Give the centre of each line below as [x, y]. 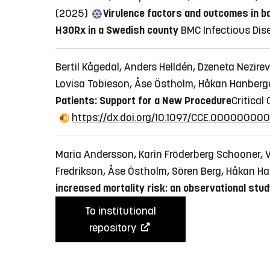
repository [114, 228]
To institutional [121, 211]
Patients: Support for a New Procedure [143, 100]
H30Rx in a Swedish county [117, 30]
